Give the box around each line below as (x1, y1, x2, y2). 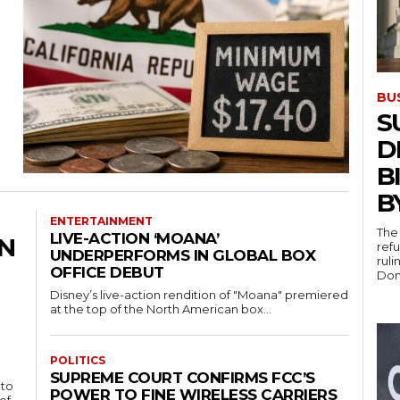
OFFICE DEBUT (49, 263, 164, 282)
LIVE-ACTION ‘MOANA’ (49, 229, 219, 248)
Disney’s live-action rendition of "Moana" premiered (49, 287, 348, 303)
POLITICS (49, 354, 105, 368)
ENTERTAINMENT (49, 214, 153, 229)
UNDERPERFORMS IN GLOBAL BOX (49, 246, 315, 265)
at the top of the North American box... (49, 302, 271, 317)
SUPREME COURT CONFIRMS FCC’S (49, 369, 315, 387)
